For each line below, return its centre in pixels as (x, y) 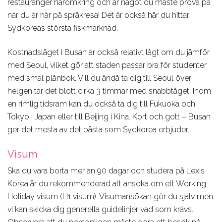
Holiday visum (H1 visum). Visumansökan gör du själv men (110, 197)
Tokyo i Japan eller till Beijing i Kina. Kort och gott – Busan (109, 117)
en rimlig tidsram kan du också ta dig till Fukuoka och (101, 104)
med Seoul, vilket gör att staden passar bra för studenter (107, 65)
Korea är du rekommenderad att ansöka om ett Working (107, 184)
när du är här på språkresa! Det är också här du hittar (98, 15)
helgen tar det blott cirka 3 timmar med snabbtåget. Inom (109, 91)
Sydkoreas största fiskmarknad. (63, 28)
